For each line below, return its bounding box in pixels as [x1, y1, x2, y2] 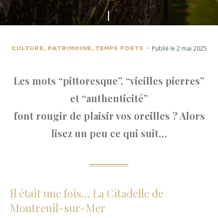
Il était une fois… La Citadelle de [10, 186, 163, 200]
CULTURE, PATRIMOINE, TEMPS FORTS [11, 46, 145, 51]
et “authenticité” [70, 91, 148, 105]
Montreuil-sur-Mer [10, 200, 106, 215]
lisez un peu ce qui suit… [51, 127, 167, 140]
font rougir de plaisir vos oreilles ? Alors [13, 109, 205, 122]
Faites [109, 12, 130, 23]
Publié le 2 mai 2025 [151, 44, 207, 53]
